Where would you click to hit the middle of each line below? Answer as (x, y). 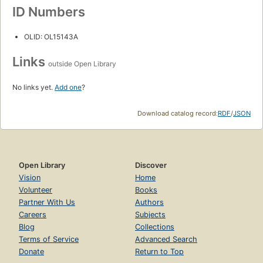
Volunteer (36, 190)
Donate (31, 251)
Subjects (150, 214)
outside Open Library (82, 63)
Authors (149, 202)
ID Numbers (49, 11)
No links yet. (33, 87)
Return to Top (159, 251)
